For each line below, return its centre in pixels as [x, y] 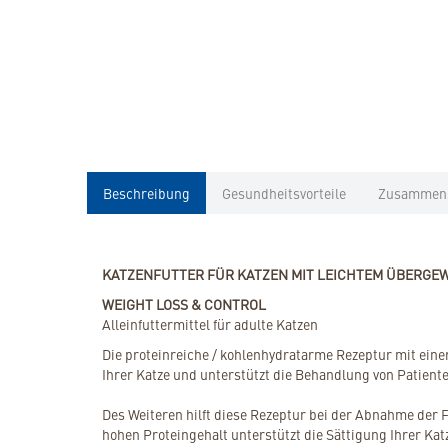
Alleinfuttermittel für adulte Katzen [210, 324]
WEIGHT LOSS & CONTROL [184, 304]
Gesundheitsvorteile [284, 193]
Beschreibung [146, 193]
